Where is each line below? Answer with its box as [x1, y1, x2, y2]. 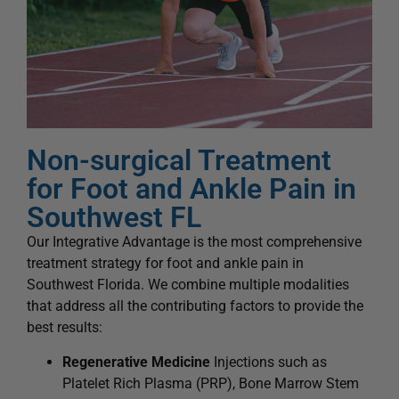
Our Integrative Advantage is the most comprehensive [27, 233, 362, 251]
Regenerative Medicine [62, 353, 210, 370]
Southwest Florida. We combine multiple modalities [27, 276, 349, 294]
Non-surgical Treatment [27, 143, 331, 178]
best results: [27, 319, 102, 337]
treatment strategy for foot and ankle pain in [27, 255, 304, 273]
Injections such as [210, 353, 327, 370]
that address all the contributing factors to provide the [27, 297, 363, 315]
